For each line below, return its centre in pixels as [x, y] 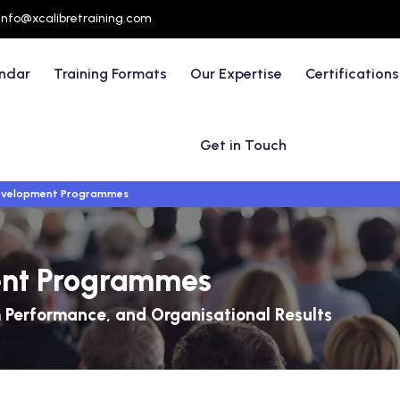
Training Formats [111, 74]
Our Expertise [237, 74]
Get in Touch [244, 145]
